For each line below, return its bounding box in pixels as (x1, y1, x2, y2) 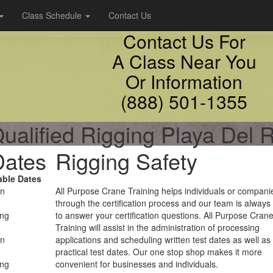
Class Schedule (22, 9, 84, 21)
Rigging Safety (55, 145, 197, 176)
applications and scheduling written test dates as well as (55, 233, 271, 246)
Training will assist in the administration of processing (55, 221, 260, 233)
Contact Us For (122, 28, 246, 54)
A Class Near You (112, 48, 257, 74)
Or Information (126, 68, 243, 94)
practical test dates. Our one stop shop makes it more (55, 246, 262, 258)
